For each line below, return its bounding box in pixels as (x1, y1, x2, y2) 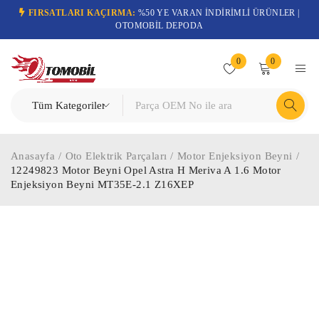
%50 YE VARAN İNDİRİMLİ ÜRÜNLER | (135, 8, 300, 18)
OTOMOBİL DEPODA (115, 21, 204, 31)
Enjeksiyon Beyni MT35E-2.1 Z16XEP (11, 179, 194, 190)
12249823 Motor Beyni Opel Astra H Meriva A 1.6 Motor (11, 164, 281, 176)
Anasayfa (11, 150, 56, 162)
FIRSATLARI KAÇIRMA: (28, 8, 136, 18)
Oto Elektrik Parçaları (65, 150, 167, 162)
